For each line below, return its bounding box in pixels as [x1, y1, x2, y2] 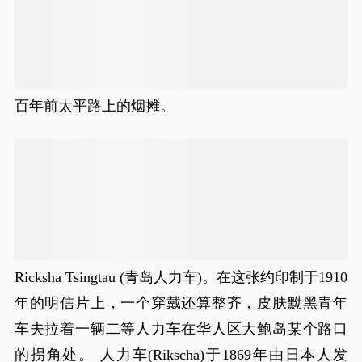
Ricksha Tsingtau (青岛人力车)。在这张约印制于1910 [14, 269, 348, 285]
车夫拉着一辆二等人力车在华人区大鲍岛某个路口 [14, 321, 348, 337]
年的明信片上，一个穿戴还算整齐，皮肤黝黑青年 [14, 295, 348, 311]
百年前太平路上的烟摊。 [14, 98, 175, 114]
